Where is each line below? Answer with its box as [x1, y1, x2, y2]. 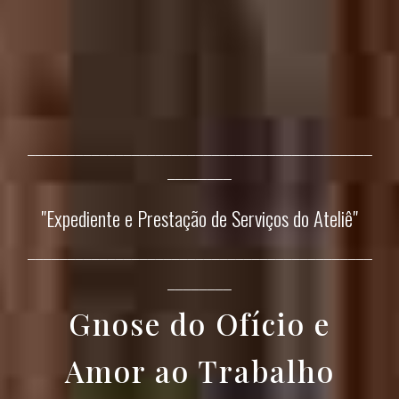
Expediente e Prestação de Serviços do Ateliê [46, 203, 353, 233]
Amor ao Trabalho [64, 351, 335, 390]
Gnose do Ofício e [69, 304, 330, 343]
